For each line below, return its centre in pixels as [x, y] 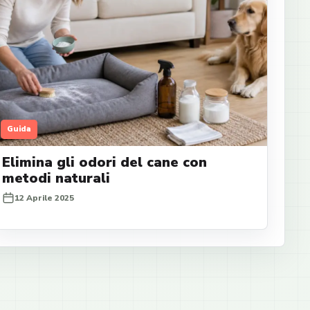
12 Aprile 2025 [45, 198]
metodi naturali [56, 178]
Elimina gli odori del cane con [105, 162]
